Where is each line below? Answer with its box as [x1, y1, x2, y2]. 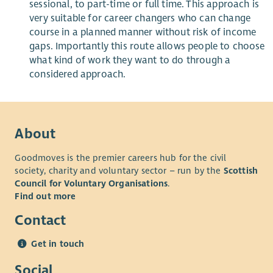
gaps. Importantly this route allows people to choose [29, 40, 265, 52]
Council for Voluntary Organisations [15, 177, 168, 189]
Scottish [223, 165, 258, 176]
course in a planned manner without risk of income [29, 26, 257, 38]
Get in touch [31, 238, 85, 249]
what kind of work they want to [29, 54, 172, 66]
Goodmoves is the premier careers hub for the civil [15, 152, 227, 163]
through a [183, 54, 231, 66]
